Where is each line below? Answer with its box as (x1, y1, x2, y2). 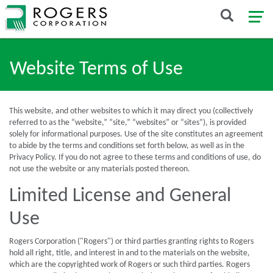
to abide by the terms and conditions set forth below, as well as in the (9, 141, 244, 151)
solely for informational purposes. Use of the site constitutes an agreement (9, 130, 263, 139)
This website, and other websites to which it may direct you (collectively (9, 107, 253, 116)
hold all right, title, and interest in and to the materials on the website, (9, 249, 250, 258)
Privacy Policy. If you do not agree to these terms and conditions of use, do (9, 153, 261, 162)
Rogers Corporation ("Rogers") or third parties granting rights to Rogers (9, 237, 253, 246)
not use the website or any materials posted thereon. (9, 165, 190, 174)
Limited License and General (9, 186, 231, 206)
